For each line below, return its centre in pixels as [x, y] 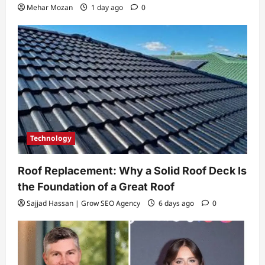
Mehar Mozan [50, 8]
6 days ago [176, 203]
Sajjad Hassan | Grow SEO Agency [83, 203]
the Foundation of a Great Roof [96, 186]
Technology [51, 138]
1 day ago [107, 8]
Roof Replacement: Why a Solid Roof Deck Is [132, 170]
